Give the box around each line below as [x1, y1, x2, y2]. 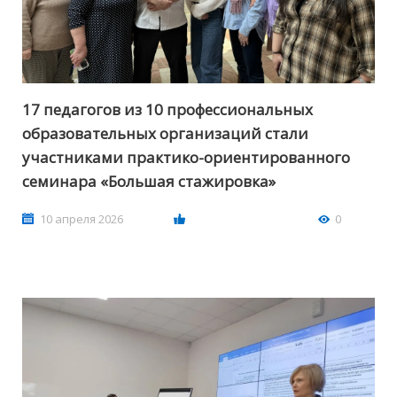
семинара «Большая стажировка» [22, 171, 276, 192]
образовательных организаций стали [22, 123, 308, 144]
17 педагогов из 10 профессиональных [22, 99, 313, 121]
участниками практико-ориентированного [22, 147, 350, 168]
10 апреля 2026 [40, 211, 123, 228]
